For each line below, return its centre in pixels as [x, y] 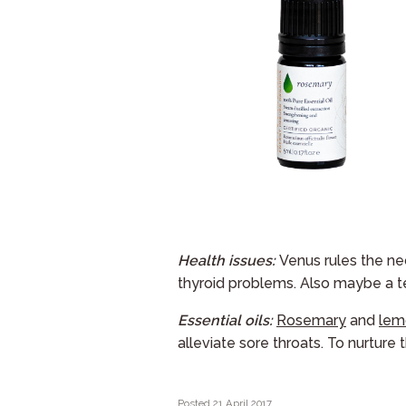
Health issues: [228, 260]
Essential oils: [227, 320]
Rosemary [311, 320]
